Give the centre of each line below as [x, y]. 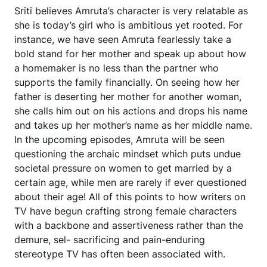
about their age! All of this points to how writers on [130, 197]
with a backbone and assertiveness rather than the [129, 226]
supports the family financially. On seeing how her [127, 83]
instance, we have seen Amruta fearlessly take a [123, 40]
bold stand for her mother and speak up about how [130, 54]
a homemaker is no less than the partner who [117, 68]
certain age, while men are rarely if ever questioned [131, 183]
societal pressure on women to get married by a [123, 168]
